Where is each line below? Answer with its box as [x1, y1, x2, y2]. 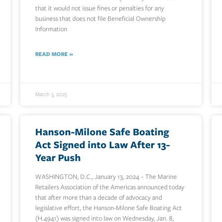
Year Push [35, 150, 81, 165]
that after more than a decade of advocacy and [35, 193, 162, 203]
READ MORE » [35, 50, 73, 58]
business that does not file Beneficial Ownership [35, 14, 166, 24]
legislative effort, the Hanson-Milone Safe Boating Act [35, 203, 182, 213]
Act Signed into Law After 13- [35, 137, 170, 152]
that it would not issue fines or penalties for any [35, 3, 164, 13]
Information [35, 24, 67, 34]
